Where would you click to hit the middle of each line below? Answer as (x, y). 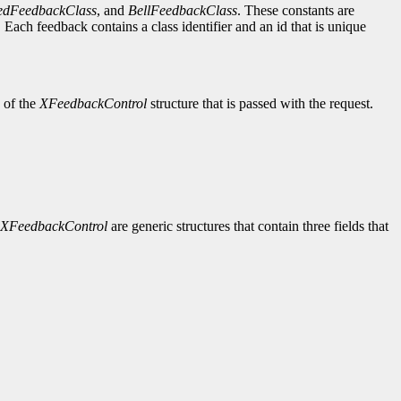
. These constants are (296, 11)
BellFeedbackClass (183, 11)
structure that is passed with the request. (260, 104)
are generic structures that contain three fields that (248, 226)
